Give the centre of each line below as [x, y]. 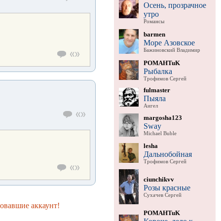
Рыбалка [158, 71]
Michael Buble [160, 133]
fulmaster [157, 90]
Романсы [154, 21]
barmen [154, 34]
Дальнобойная [167, 154]
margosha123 [163, 117]
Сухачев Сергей [162, 195]
